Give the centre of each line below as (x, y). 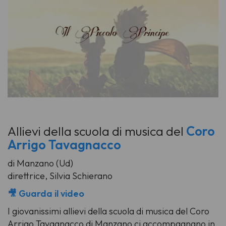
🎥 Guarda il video (46, 194)
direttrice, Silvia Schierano (60, 176)
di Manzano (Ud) (40, 163)
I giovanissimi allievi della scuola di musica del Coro (108, 211)
